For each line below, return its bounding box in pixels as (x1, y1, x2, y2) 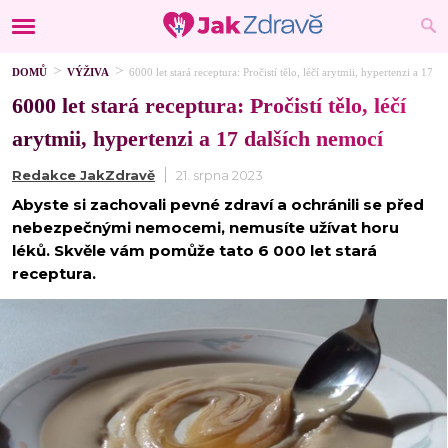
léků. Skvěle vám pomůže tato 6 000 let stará (12, 241, 377, 260)
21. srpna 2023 (176, 167, 263, 183)
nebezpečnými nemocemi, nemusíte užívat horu (12, 218, 399, 237)
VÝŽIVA (67, 66, 109, 78)
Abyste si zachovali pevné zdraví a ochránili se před (12, 195, 424, 214)
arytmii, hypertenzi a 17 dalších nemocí (12, 126, 383, 151)
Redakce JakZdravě (12, 167, 155, 183)
